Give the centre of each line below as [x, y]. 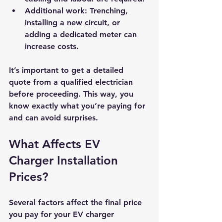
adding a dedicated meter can [82, 34]
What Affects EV [56, 144]
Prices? [28, 176]
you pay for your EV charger [63, 214]
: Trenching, [108, 10]
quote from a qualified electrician [72, 82]
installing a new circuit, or [74, 22]
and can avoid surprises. [54, 117]
